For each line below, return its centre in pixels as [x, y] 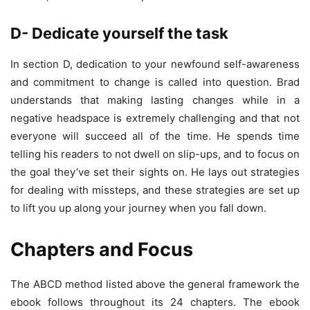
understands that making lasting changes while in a [155, 100]
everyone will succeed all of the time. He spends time [155, 136]
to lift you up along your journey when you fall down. [138, 208]
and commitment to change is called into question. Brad [155, 82]
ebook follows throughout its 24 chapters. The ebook [155, 302]
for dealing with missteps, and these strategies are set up [155, 190]
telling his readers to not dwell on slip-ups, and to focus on [155, 154]
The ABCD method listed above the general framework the [155, 284]
